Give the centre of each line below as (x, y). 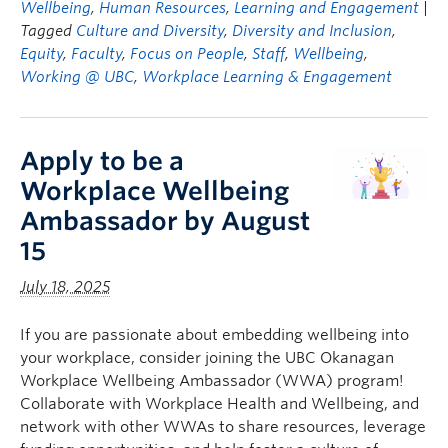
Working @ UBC (77, 77)
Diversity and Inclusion (312, 31)
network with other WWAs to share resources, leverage (223, 427)
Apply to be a (102, 161)
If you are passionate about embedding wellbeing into (214, 335)
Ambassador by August (165, 221)
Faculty (96, 54)
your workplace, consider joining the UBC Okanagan (207, 358)
